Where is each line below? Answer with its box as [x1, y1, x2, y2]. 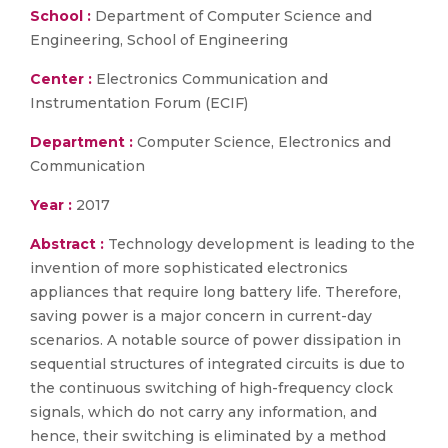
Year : [30, 196, 72, 214]
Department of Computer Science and [91, 7, 372, 25]
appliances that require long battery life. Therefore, [30, 283, 401, 301]
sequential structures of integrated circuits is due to [30, 355, 405, 373]
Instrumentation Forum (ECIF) [30, 94, 248, 112]
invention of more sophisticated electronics [30, 259, 348, 277]
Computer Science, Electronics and [133, 133, 391, 151]
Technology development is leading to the [108, 235, 415, 253]
